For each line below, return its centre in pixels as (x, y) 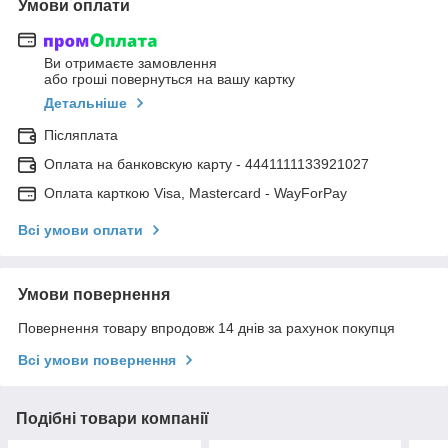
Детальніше (85, 103)
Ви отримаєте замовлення (130, 63)
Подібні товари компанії (112, 419)
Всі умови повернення (97, 360)
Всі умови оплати (80, 230)
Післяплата (81, 135)
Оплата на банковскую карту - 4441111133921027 (206, 164)
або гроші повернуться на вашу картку (169, 79)
